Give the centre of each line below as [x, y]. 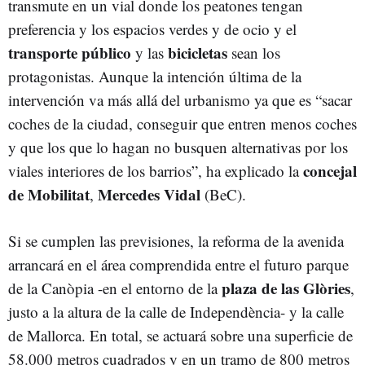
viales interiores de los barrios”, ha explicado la [156, 171]
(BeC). [225, 194]
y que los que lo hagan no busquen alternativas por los [178, 147]
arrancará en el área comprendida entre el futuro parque [178, 264]
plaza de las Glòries [286, 288]
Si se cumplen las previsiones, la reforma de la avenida [176, 241]
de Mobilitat [49, 194]
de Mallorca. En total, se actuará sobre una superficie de [180, 335]
